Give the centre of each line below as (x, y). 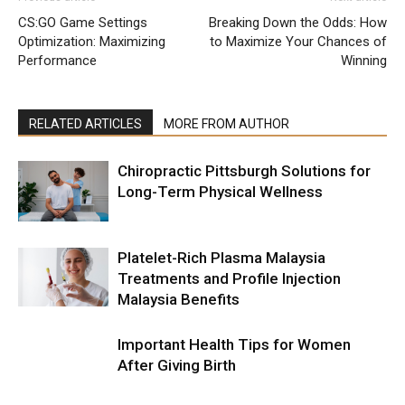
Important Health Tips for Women (234, 344)
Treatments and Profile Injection (229, 278)
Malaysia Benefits (179, 299)
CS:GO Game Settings (83, 22)
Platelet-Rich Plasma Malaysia (221, 257)
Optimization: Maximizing (92, 41)
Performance (57, 60)
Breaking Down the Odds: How (298, 22)
